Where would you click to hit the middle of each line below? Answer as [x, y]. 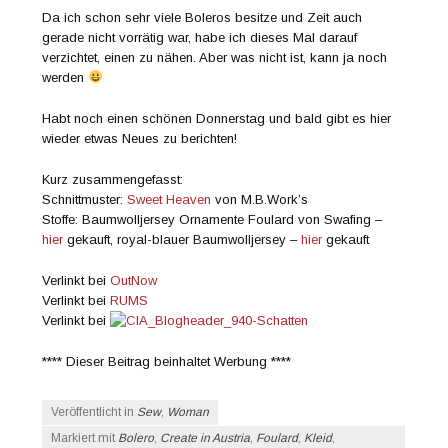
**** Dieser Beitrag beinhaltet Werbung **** [167, 361]
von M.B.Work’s [260, 199]
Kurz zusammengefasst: [113, 179]
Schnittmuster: [85, 199]
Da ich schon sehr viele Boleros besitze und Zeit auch [202, 18]
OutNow [134, 280]
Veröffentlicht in [94, 412]
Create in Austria [205, 438]
